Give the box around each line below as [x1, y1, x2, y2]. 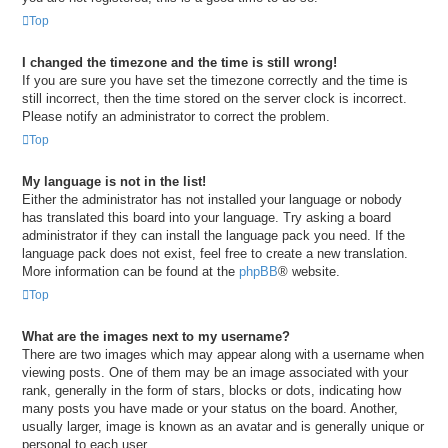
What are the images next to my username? [22, 328, 290, 344]
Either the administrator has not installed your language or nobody [22, 192, 402, 208]
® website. [278, 264, 340, 280]
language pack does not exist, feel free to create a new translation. [22, 246, 408, 262]
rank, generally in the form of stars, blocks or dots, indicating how [22, 382, 401, 398]
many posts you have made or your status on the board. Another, [22, 400, 398, 416]
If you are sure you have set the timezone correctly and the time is [22, 73, 408, 89]
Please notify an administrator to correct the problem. [22, 109, 330, 125]
